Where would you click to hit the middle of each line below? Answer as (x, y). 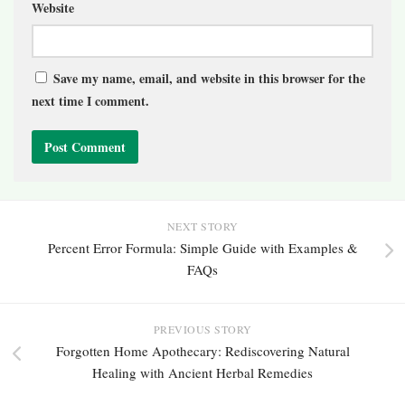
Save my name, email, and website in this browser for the (209, 78)
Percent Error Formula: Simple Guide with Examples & (202, 247)
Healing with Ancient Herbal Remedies (202, 372)
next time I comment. (90, 100)
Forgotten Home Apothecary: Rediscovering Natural (202, 350)
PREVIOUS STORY (202, 329)
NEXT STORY (202, 226)
